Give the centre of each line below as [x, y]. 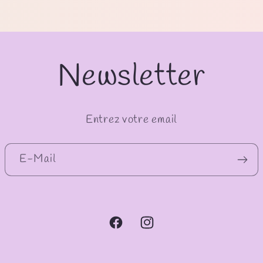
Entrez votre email [131, 120]
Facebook [129, 230]
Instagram [160, 230]
